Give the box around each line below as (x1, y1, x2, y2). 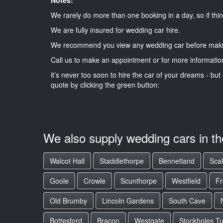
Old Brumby (50, 196, 87, 206)
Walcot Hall (50, 156, 85, 166)
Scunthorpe (120, 176, 157, 186)
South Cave (169, 196, 206, 206)
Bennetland (159, 156, 195, 166)
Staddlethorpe (100, 156, 144, 166)
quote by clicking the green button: (51, 79, 159, 90)
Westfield (172, 176, 201, 186)
